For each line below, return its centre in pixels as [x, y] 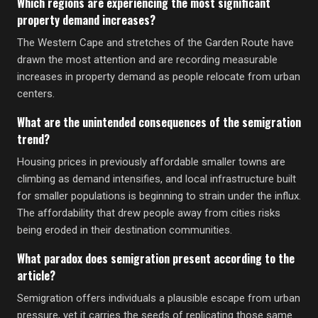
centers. [36, 94]
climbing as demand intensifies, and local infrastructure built [157, 179]
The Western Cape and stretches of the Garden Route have [155, 43]
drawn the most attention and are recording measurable [147, 60]
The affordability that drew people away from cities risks [149, 213]
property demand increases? [86, 20]
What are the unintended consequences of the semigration [159, 122]
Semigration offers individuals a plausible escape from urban [159, 298]
